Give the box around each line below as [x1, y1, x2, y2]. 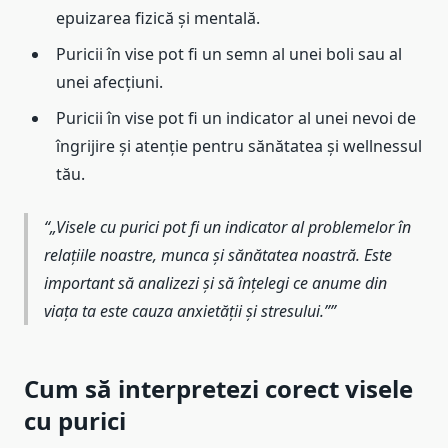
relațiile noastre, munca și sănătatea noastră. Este [44, 244, 392, 267]
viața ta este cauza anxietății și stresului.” [44, 300, 330, 323]
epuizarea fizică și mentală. [56, 6, 260, 29]
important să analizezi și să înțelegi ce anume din [44, 272, 387, 295]
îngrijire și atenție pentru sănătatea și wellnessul [56, 134, 422, 157]
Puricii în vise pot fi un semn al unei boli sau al [56, 42, 402, 65]
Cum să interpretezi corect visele [24, 372, 413, 406]
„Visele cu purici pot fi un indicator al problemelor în [50, 216, 411, 239]
